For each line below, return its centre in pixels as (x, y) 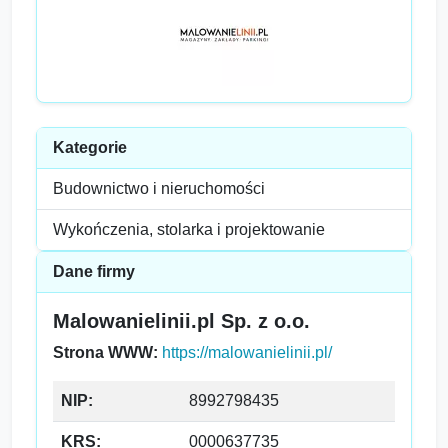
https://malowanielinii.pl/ (247, 352)
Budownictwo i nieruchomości (159, 188)
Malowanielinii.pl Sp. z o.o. (181, 321)
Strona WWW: (105, 352)
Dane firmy (94, 271)
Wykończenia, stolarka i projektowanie (189, 229)
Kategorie (90, 147)
